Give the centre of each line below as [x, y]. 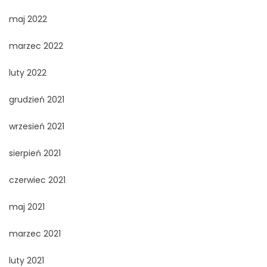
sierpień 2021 [35, 153]
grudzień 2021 [37, 100]
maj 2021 [27, 207]
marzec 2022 [36, 46]
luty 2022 [28, 73]
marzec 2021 [35, 234]
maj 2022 [28, 19]
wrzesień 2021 [37, 127]
